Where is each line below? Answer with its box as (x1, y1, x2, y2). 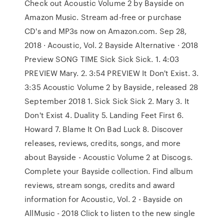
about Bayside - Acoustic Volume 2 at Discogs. (24, 151, 192, 162)
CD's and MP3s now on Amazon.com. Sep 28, (24, 25, 187, 36)
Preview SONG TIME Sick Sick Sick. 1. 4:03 (24, 53, 179, 64)
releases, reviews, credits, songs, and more (24, 137, 181, 148)
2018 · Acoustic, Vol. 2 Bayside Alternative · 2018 (24, 39, 198, 50)
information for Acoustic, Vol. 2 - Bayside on (24, 193, 182, 204)
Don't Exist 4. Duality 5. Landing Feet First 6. (24, 109, 183, 120)
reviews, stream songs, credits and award (24, 179, 175, 190)
